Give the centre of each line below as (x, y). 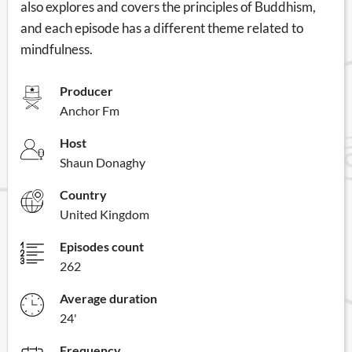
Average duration (108, 298)
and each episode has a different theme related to (162, 27)
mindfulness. (57, 49)
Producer (86, 90)
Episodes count (102, 246)
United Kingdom (104, 214)
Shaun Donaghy (103, 162)
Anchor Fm (90, 110)
